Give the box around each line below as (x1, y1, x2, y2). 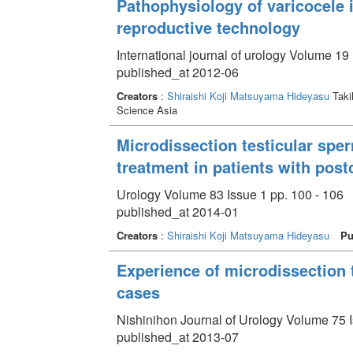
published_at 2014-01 (116, 202, 239, 221)
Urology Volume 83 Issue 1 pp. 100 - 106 (116, 184, 344, 203)
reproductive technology (116, 15, 300, 39)
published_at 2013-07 (116, 327, 239, 346)
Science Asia (116, 102, 177, 117)
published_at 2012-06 (116, 62, 239, 81)
